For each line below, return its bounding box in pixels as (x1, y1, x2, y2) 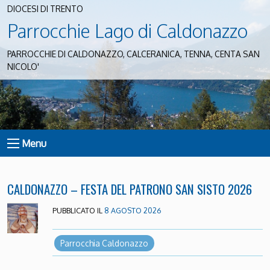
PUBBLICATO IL (52, 206, 104, 216)
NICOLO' (7, 61, 39, 72)
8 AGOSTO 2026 (104, 206, 161, 216)
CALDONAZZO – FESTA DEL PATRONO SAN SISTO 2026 (7, 180, 252, 199)
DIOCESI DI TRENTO (7, 4, 83, 14)
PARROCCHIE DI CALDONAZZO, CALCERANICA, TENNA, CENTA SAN (7, 49, 260, 60)
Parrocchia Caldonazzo (60, 237, 148, 248)
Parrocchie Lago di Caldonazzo (7, 19, 248, 42)
